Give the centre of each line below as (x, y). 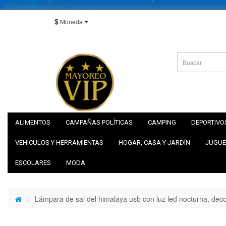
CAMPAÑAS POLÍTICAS (99, 122)
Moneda (71, 21)
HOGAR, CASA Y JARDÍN (154, 143)
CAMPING (162, 122)
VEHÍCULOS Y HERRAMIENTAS (59, 143)
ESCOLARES (33, 163)
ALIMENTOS (33, 122)
